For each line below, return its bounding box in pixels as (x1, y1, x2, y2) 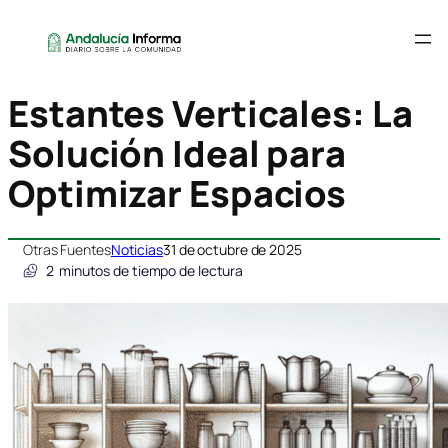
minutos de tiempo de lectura (58, 261, 244, 281)
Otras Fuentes (23, 240, 111, 260)
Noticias (110, 240, 163, 260)
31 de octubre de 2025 (162, 240, 302, 260)
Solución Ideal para (8, 129, 347, 179)
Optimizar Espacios (8, 169, 347, 219)
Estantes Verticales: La (8, 89, 413, 139)
